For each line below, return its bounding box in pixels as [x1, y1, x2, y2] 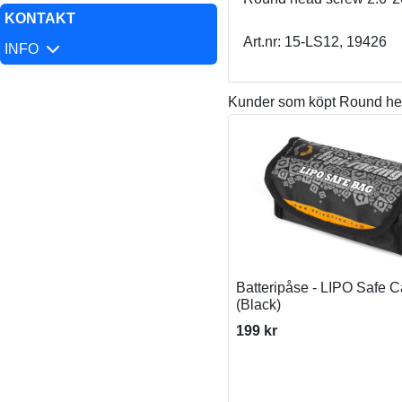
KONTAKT [4, 11, 75, 26]
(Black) [235, 296, 281, 312]
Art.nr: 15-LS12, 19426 [242, 34, 387, 49]
